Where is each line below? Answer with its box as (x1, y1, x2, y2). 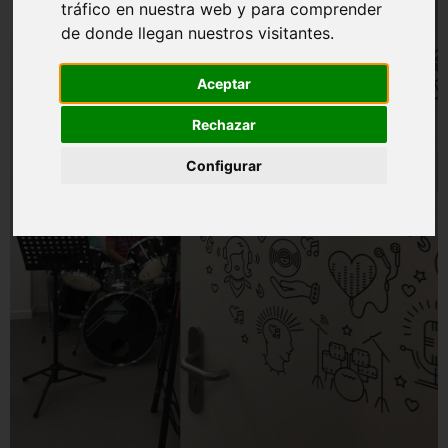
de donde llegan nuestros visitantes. (61, 23, 335, 44)
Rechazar (192, 116, 256, 134)
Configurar (186, 157, 262, 175)
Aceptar (197, 75, 251, 93)
